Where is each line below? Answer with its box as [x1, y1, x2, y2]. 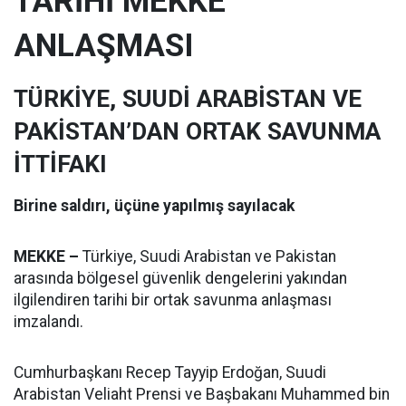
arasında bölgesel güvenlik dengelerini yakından [14, 269, 347, 287]
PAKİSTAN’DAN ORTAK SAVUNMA [14, 118, 381, 145]
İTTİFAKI [14, 150, 107, 178]
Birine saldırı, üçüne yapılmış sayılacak [14, 197, 295, 215]
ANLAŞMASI [14, 26, 194, 64]
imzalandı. [14, 313, 83, 331]
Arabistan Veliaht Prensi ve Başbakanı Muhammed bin [14, 385, 390, 403]
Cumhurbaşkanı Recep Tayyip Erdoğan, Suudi [14, 363, 326, 382]
